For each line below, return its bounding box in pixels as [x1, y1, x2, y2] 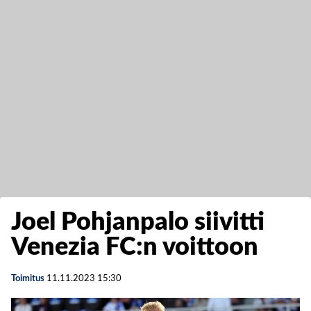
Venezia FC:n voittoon [11, 235, 258, 260]
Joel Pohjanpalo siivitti [11, 210, 264, 235]
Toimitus [11, 274, 44, 283]
